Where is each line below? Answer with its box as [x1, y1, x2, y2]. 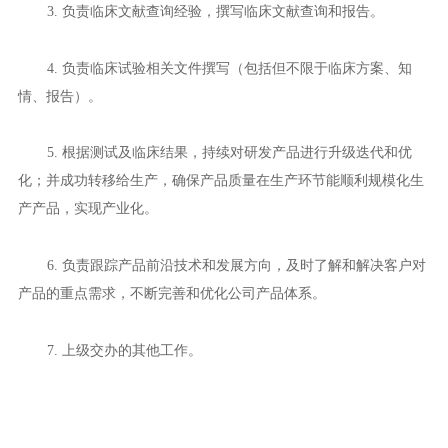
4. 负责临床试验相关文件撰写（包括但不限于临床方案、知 [46, 59, 412, 76]
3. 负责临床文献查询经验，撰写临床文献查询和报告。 [46, 3, 384, 20]
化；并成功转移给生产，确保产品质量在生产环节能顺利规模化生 [17, 172, 424, 189]
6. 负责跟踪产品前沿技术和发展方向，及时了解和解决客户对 [46, 257, 426, 274]
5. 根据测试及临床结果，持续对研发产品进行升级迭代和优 [46, 144, 412, 161]
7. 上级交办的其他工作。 [46, 341, 202, 358]
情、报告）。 [17, 87, 102, 104]
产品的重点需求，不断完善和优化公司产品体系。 [17, 285, 326, 302]
